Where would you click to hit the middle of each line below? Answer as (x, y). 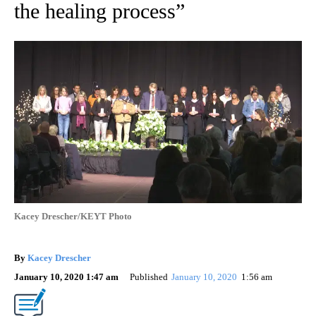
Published (149, 276)
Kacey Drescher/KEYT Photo (73, 216)
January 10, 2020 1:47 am (66, 276)
